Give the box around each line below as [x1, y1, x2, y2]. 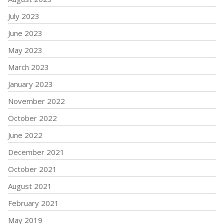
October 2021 [8, 163, 57, 174]
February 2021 [8, 197, 59, 208]
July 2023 [8, 10, 39, 21]
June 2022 [8, 129, 42, 140]
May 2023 [8, 44, 42, 55]
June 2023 [8, 27, 42, 38]
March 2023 [8, 61, 49, 72]
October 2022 [8, 112, 57, 123]
